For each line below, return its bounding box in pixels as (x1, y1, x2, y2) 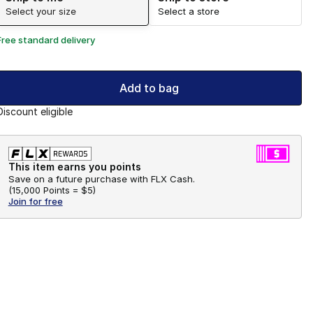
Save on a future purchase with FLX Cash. (8, 173, 195, 185)
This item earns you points (8, 161, 141, 173)
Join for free (8, 196, 63, 208)
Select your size (5, 6, 76, 17)
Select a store (158, 6, 220, 17)
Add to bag (119, 81, 179, 96)
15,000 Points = (11, 184, 78, 196)
